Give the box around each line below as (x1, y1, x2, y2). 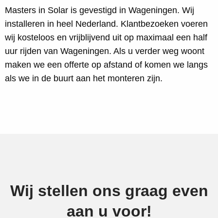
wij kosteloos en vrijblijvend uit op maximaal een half (5, 33, 207, 42)
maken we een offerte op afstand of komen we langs (5, 60, 208, 70)
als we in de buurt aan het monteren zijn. (5, 73, 163, 83)
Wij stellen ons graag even (10, 182, 208, 200)
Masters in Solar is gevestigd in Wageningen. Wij (5, 5, 194, 15)
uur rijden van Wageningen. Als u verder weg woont (5, 46, 204, 56)
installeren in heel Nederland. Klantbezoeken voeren (5, 19, 208, 29)
